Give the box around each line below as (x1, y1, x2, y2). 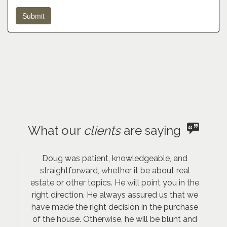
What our (28, 123, 84, 138)
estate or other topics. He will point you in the (30, 178, 199, 187)
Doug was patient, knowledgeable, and (42, 154, 187, 163)
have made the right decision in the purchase (31, 202, 198, 212)
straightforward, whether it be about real (40, 166, 190, 175)
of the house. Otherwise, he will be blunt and (32, 214, 197, 224)
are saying (121, 123, 187, 138)
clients (84, 123, 121, 138)
